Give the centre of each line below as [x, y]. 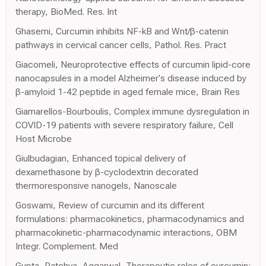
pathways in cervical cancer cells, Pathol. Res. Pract [121, 45]
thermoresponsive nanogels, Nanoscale [96, 185]
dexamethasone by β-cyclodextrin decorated [107, 172]
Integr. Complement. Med [67, 246]
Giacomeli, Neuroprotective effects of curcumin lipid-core [133, 64]
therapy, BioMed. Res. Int [66, 11]
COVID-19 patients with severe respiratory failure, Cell [124, 125]
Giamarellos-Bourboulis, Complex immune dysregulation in [132, 111]
